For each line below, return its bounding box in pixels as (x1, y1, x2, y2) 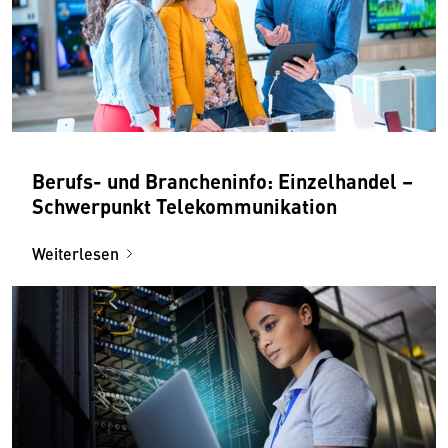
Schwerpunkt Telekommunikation (32, 190, 337, 220)
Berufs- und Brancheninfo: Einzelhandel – (32, 165, 413, 195)
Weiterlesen (32, 241, 119, 265)
